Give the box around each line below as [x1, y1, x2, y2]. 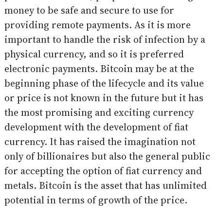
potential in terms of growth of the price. [4, 193, 187, 207]
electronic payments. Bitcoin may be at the [4, 62, 194, 76]
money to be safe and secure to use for [4, 3, 174, 18]
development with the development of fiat [4, 120, 188, 134]
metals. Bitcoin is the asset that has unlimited [4, 179, 207, 193]
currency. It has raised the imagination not [4, 135, 196, 149]
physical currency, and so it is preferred [4, 47, 184, 61]
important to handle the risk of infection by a [4, 33, 205, 47]
